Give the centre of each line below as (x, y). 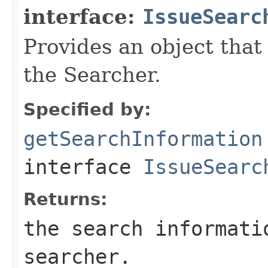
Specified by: (87, 109)
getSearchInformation (143, 138)
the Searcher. (92, 74)
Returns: (66, 199)
